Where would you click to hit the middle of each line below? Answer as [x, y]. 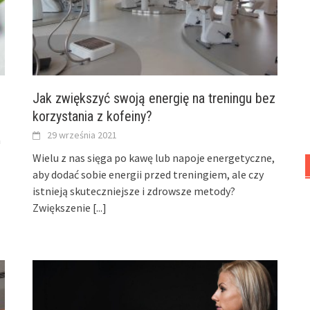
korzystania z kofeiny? [93, 116]
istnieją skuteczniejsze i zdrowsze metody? [134, 191]
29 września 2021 [82, 135]
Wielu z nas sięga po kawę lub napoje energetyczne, [154, 157]
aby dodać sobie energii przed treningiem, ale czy [148, 174]
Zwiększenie [63, 207]
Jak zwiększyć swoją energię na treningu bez [154, 98]
